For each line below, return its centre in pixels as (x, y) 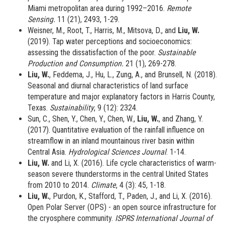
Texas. (39, 108)
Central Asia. (48, 152)
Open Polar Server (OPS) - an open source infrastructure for (122, 207)
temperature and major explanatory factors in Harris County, (121, 97)
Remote (179, 9)
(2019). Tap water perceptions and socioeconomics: (110, 42)
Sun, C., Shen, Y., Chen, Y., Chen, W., (82, 119)
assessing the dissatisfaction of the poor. (93, 53)
